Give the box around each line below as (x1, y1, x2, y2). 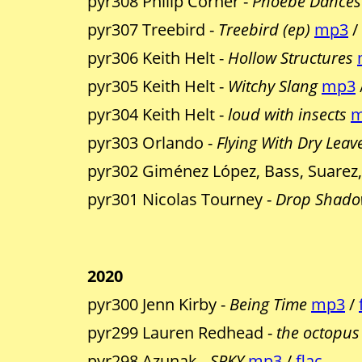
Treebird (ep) (218, 19, 310, 41)
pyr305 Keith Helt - (87, 75, 228, 98)
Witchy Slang (228, 75, 318, 98)
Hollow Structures (228, 47, 353, 69)
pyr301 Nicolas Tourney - (87, 188, 276, 211)
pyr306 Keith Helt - (87, 47, 228, 69)
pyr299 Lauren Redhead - (87, 322, 276, 344)
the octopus (276, 322, 360, 344)
